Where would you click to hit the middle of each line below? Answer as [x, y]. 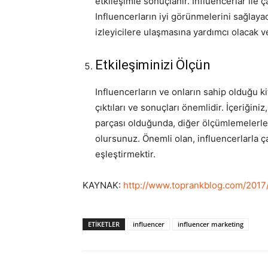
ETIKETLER [104, 224]
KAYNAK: [103, 185]
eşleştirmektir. [125, 154]
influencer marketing [211, 224]
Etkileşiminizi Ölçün [153, 65]
